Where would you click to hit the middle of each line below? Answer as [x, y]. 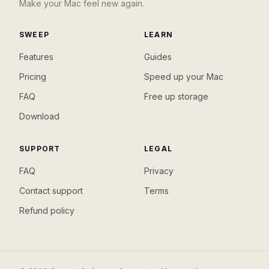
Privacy [159, 171]
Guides [158, 57]
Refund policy [47, 210]
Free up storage [176, 96]
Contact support [51, 191]
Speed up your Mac [184, 77]
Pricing [33, 77]
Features [36, 57]
